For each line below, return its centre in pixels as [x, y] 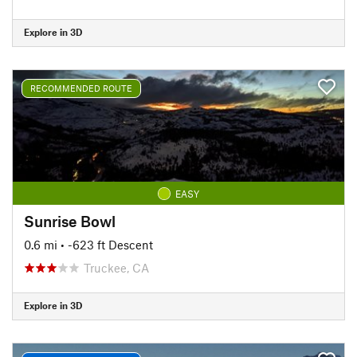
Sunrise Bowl [70, 221]
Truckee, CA [116, 267]
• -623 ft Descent [107, 244]
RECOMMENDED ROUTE [81, 88]
